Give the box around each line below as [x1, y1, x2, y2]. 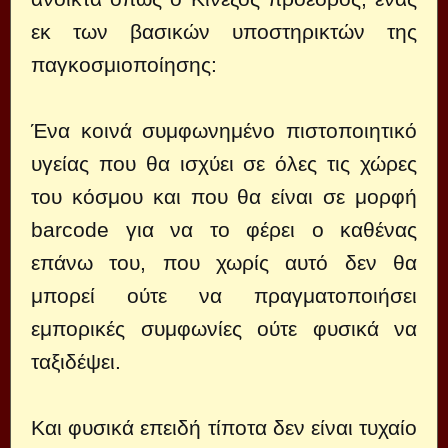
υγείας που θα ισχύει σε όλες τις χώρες [31, 151, 417, 175]
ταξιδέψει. [31, 349, 121, 373]
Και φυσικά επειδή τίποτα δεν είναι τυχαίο [31, 415, 417, 439]
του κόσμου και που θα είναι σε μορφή [31, 184, 417, 208]
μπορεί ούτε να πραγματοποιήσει [31, 283, 417, 307]
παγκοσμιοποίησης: [31, 52, 217, 76]
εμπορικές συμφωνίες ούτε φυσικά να [31, 316, 417, 340]
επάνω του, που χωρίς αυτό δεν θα [31, 250, 417, 274]
